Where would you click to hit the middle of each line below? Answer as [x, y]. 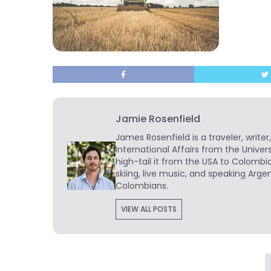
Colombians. [142, 186]
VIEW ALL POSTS [149, 209]
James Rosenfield [153, 137]
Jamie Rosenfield [158, 119]
